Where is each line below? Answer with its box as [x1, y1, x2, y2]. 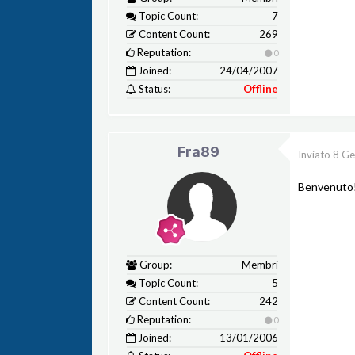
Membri [241, 258, 278, 272]
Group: [136, 258, 172, 272]
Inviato [297, 148, 333, 162]
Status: [136, 82, 170, 96]
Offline [242, 82, 278, 96]
